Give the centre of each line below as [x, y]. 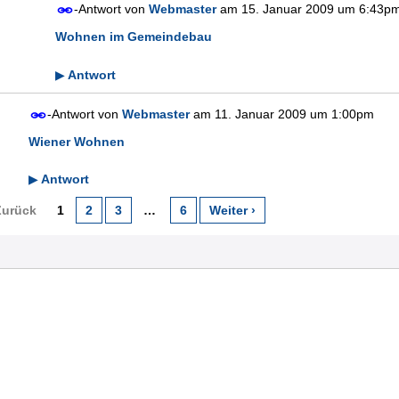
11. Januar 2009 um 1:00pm [294, 114]
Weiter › [232, 211]
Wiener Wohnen [77, 141]
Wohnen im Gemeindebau [134, 36]
